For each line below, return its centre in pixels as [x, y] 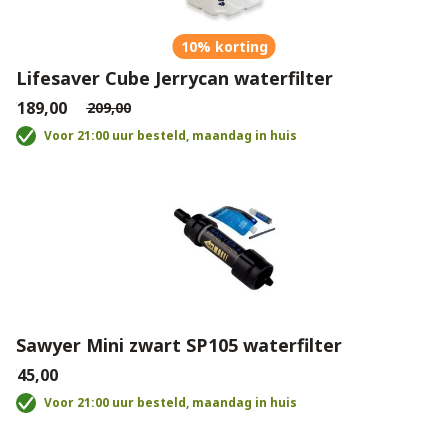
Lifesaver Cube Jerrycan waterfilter [174, 78]
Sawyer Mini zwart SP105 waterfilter [179, 345]
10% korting [224, 46]
